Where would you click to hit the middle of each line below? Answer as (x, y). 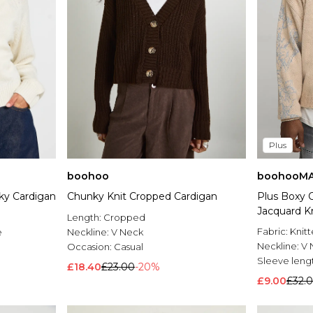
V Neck (127, 232)
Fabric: (274, 232)
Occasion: (90, 247)
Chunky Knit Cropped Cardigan (142, 197)
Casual (129, 247)
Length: (85, 218)
